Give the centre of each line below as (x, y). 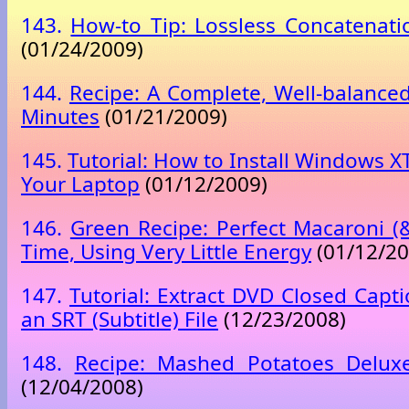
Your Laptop (80, 184)
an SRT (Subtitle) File (120, 320)
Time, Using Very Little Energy (166, 252)
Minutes (60, 116)
